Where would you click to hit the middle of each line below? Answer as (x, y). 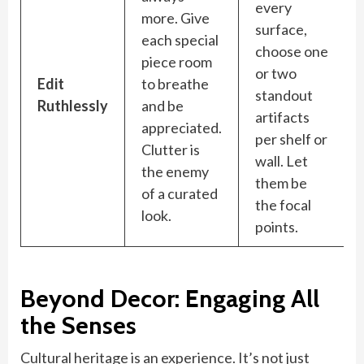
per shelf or (291, 139)
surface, (281, 29)
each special (180, 40)
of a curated (180, 193)
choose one (292, 51)
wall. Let (282, 161)
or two (276, 73)
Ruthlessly (73, 106)
